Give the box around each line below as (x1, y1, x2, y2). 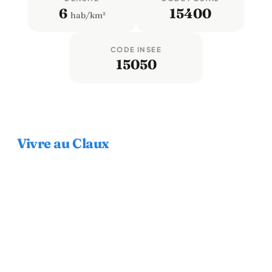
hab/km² (68, 10, 106, 21)
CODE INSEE (110, 45, 161, 54)
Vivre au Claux (17, 135, 109, 152)
